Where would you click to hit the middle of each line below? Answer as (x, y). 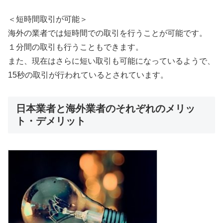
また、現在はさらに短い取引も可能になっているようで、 (111, 61)
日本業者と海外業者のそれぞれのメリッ (106, 109)
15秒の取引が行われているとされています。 (88, 75)
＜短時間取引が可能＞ (48, 19)
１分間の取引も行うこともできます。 (76, 47)
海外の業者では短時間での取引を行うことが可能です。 (108, 33)
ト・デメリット (51, 121)
